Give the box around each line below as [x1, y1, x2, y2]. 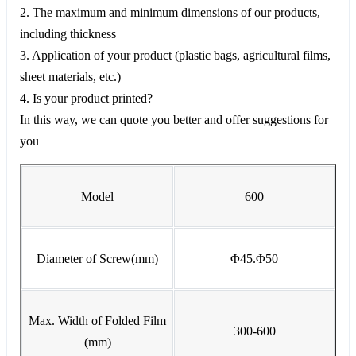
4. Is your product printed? [20, 91, 153, 105]
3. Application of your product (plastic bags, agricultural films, [20, 48, 331, 62]
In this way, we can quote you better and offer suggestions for [20, 112, 328, 126]
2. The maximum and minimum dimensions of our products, [20, 5, 320, 19]
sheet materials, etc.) [20, 69, 121, 83]
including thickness [20, 26, 116, 41]
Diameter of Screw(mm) [37, 251, 158, 265]
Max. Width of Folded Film [29, 313, 166, 327]
